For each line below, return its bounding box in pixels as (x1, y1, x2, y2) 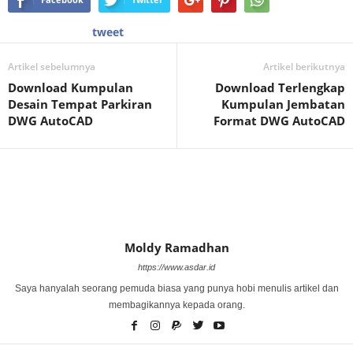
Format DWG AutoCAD (214, 113, 345, 129)
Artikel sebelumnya (8, 60, 95, 74)
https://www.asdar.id (138, 262, 215, 273)
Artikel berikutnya (263, 60, 345, 74)
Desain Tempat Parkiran (8, 96, 152, 113)
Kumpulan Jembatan (221, 96, 345, 113)
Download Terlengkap (215, 80, 345, 96)
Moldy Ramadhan (124, 240, 229, 256)
